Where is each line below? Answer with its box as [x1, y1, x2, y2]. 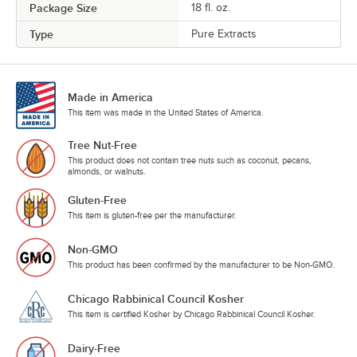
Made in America [68, 90, 153, 104]
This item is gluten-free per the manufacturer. [68, 210, 237, 220]
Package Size [29, 2, 97, 14]
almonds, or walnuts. [68, 166, 146, 176]
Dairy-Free [68, 341, 120, 355]
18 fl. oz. [191, 2, 230, 14]
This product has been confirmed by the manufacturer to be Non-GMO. [68, 259, 335, 269]
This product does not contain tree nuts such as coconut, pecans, [68, 155, 312, 165]
